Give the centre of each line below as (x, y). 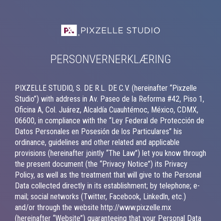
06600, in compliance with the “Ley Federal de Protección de (110, 120)
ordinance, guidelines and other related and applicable (97, 142)
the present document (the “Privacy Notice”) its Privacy (101, 164)
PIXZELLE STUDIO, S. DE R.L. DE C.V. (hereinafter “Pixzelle (106, 88)
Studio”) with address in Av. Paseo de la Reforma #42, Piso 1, (110, 99)
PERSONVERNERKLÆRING (110, 59)
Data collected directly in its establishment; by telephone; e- (107, 185)
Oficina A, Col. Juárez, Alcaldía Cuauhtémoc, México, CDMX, (107, 110)
